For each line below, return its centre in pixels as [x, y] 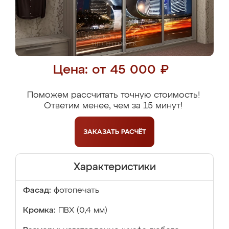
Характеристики [114, 167]
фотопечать [76, 191]
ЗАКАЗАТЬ [102, 132]
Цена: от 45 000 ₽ [111, 70]
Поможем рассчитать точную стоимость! [113, 95]
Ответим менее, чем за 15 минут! [113, 106]
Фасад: [37, 191]
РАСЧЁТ [133, 132]
